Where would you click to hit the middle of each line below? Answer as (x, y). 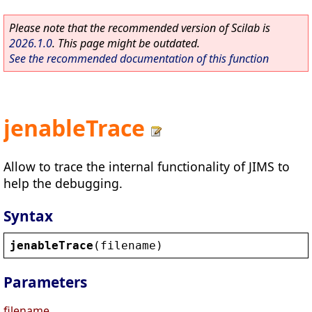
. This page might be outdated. (126, 43)
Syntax (28, 216)
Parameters (45, 282)
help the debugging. (63, 183)
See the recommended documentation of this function (139, 58)
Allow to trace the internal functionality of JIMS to (147, 166)
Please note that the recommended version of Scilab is (140, 28)
